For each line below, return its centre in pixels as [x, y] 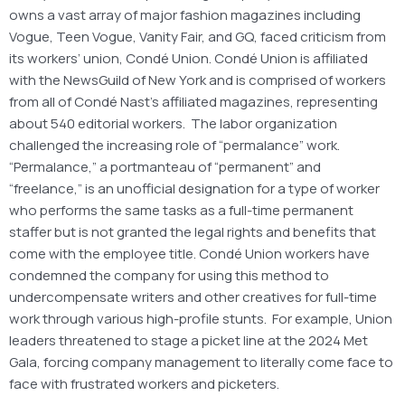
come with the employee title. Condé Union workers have [189, 253]
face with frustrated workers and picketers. [144, 383]
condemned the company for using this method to [169, 275]
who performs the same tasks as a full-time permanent [181, 210]
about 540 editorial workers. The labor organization [173, 123]
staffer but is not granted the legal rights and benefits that [193, 231]
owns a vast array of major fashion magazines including [185, 14]
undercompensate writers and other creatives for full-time [193, 297]
